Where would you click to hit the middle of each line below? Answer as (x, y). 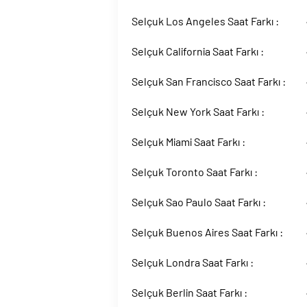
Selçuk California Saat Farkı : (198, 51)
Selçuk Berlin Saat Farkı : (189, 292)
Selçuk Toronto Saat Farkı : (195, 172)
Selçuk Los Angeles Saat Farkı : (205, 21)
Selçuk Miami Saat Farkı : (188, 142)
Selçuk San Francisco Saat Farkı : (209, 81)
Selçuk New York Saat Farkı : (198, 111)
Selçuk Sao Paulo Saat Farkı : (199, 202)
